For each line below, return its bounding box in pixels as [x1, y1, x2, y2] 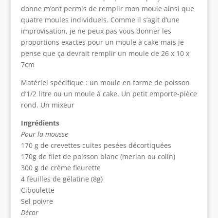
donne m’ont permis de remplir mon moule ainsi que [20, 4, 194, 14]
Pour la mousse [20, 129, 68, 139]
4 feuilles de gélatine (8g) [20, 174, 103, 184]
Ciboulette [20, 185, 54, 195]
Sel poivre [20, 197, 53, 206]
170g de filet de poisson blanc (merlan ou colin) [20, 152, 175, 162]
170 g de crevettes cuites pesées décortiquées [20, 141, 171, 150]
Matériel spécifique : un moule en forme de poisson [20, 78, 190, 88]
